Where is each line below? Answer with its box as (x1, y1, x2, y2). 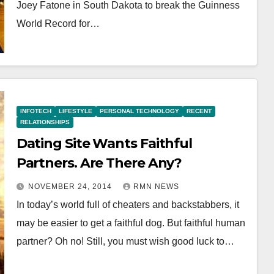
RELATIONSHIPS (20, 118, 70, 125)
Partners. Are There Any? (16, 154, 182, 171)
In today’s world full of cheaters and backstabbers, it (16, 199, 239, 210)
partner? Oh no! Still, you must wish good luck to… (16, 235, 234, 246)
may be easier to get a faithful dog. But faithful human (16, 217, 245, 228)
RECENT (186, 107, 212, 114)
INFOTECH (20, 107, 51, 114)
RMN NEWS (133, 182, 179, 191)
